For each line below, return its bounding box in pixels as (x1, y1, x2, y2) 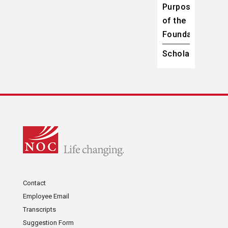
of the (162, 16, 186, 26)
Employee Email (22, 192, 69, 201)
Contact (22, 179, 46, 187)
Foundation (162, 30, 207, 40)
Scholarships (162, 49, 215, 59)
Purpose (162, 2, 196, 12)
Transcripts (22, 206, 56, 214)
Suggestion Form (22, 219, 74, 227)
